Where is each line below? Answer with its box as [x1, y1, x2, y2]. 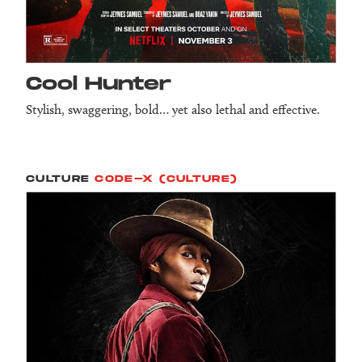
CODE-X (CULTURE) [95, 173, 238, 186]
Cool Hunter [26, 74, 171, 96]
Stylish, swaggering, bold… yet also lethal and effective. [26, 102, 320, 118]
